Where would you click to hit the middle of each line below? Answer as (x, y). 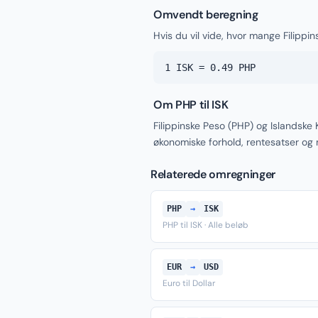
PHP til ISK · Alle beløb (205, 225)
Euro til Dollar (189, 283)
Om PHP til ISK (191, 105)
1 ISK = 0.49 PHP (210, 67)
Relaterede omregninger (213, 174)
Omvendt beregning (206, 15)
